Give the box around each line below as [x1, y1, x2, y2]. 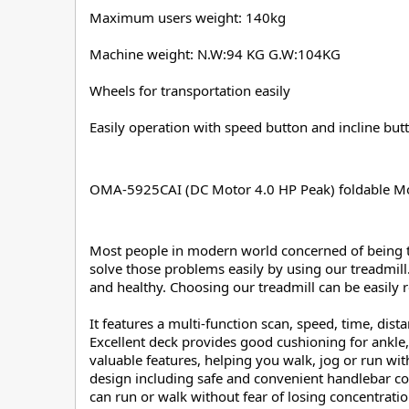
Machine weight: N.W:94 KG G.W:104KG [89, 45, 341, 64]
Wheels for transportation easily [89, 81, 290, 100]
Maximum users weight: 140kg [89, 8, 286, 27]
